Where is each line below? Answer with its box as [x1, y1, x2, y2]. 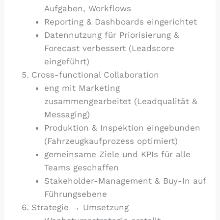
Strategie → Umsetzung [31, 202, 129, 212]
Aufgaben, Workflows [44, 3, 131, 13]
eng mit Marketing [44, 82, 120, 93]
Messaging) [44, 109, 90, 119]
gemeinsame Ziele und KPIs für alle [44, 149, 191, 159]
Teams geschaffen [44, 162, 119, 172]
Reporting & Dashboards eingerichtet [44, 16, 197, 27]
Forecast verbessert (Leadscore [44, 43, 174, 53]
